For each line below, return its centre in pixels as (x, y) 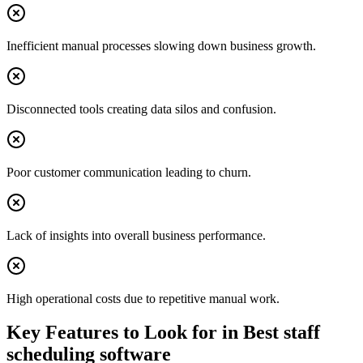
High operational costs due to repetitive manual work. (143, 298)
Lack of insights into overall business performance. (136, 235)
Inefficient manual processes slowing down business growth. (161, 45)
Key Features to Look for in (125, 333)
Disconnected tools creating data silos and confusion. (141, 109)
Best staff (282, 333)
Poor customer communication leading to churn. (129, 172)
